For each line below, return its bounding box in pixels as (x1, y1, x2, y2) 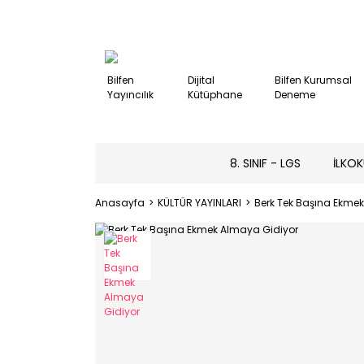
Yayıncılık (107, 88, 154, 102)
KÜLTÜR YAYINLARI (158, 196, 241, 210)
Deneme (275, 88, 316, 102)
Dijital (188, 73, 215, 87)
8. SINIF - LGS (230, 154, 301, 171)
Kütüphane (188, 88, 243, 102)
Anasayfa (95, 196, 145, 210)
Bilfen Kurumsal (275, 73, 353, 87)
